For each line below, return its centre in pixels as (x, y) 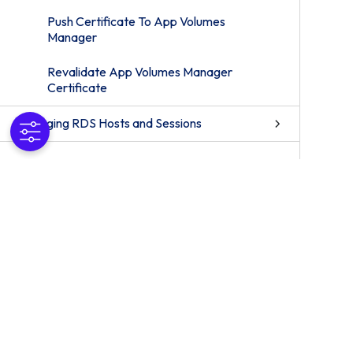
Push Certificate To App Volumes (136, 21)
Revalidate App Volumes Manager (140, 72)
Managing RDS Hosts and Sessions (109, 123)
